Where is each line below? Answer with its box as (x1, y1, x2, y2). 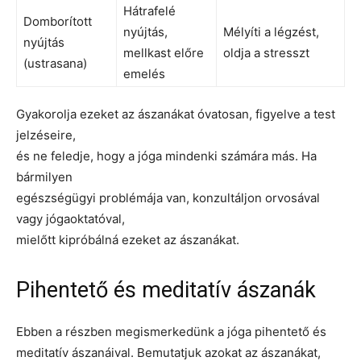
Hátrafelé (123, 2, 176, 19)
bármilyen (16, 168, 73, 185)
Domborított (23, 13, 92, 29)
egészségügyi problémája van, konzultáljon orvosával (16, 189, 320, 205)
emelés (123, 65, 165, 81)
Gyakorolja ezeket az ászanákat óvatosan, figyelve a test (16, 106, 335, 122)
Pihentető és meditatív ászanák (16, 276, 316, 303)
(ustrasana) (23, 55, 87, 71)
